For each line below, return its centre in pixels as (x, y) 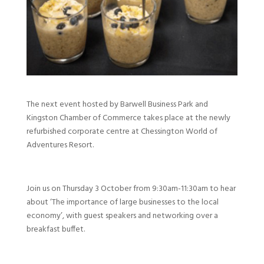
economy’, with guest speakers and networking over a (122, 216)
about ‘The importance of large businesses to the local (122, 203)
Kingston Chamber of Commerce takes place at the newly (128, 118)
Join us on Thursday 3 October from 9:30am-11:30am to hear (131, 189)
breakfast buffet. (55, 230)
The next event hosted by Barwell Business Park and (117, 105)
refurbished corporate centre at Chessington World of (122, 132)
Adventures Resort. (60, 146)
